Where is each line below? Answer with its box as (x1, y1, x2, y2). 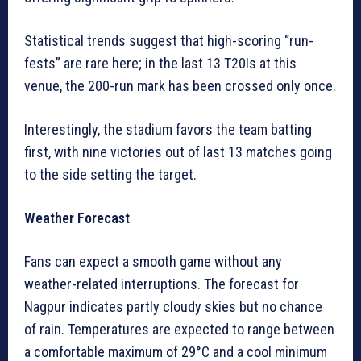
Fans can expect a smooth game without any (24, 253, 282, 271)
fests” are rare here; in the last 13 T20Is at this (24, 55, 297, 73)
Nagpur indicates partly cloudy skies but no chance (24, 298, 322, 316)
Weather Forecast (24, 210, 130, 227)
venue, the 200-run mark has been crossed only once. (24, 77, 336, 95)
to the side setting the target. (24, 166, 197, 184)
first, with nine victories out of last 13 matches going (24, 143, 332, 161)
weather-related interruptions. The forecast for (24, 276, 299, 293)
